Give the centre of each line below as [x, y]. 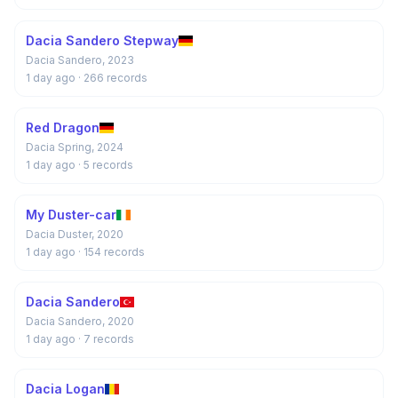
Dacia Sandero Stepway [102, 40]
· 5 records [106, 165]
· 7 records [106, 339]
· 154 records [111, 252]
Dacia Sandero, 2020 [80, 321]
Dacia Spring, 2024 [75, 147]
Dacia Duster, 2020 [75, 234]
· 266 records [113, 78]
